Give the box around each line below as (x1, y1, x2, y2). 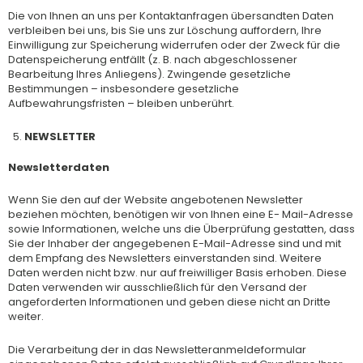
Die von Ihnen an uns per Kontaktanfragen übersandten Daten (8, 8, 334, 24)
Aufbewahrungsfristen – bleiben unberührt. (8, 96, 234, 112)
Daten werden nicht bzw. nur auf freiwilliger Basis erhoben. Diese (8, 265, 347, 281)
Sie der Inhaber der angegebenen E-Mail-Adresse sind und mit (8, 236, 341, 252)
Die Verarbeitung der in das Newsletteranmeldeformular (8, 342, 306, 357)
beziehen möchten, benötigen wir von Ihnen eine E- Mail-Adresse (8, 207, 353, 223)
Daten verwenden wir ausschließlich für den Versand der (8, 280, 307, 296)
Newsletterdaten (8, 159, 109, 175)
